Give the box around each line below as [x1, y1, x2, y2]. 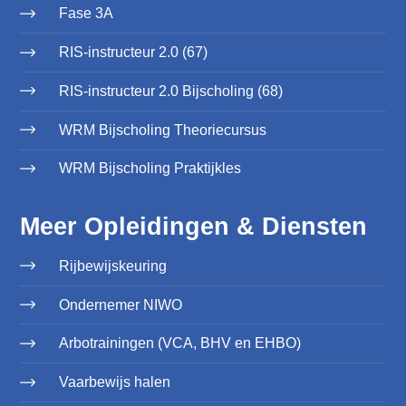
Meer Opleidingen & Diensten [19, 212, 367, 240]
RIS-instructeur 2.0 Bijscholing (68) [58, 82, 283, 99]
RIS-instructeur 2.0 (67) [58, 43, 208, 61]
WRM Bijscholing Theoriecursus [58, 121, 266, 138]
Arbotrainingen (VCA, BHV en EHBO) [58, 334, 301, 352]
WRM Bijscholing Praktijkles [58, 159, 241, 177]
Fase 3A [58, 5, 113, 22]
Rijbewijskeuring [58, 256, 167, 274]
